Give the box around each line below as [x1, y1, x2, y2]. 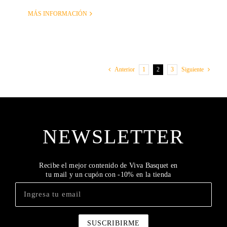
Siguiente [181, 66, 204, 73]
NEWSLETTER [43, 125, 184, 148]
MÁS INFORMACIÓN [28, 10, 87, 18]
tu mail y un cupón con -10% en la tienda [46, 170, 171, 178]
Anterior [115, 66, 135, 73]
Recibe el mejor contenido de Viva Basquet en [39, 161, 178, 169]
